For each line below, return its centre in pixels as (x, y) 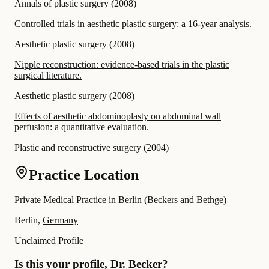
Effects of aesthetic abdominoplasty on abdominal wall (118, 116)
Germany (60, 220)
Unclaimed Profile (49, 241)
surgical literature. (48, 75)
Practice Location (84, 174)
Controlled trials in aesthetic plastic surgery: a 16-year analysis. (133, 23)
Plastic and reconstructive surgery (78, 147)
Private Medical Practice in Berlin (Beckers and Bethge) (120, 200)
